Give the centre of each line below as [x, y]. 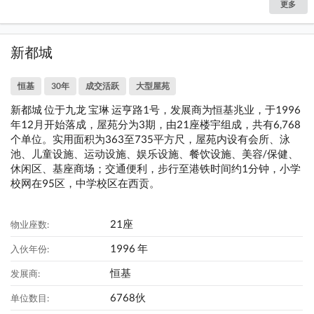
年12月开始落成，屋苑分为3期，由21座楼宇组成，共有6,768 [156, 124]
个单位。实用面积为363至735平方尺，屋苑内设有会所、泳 [151, 138]
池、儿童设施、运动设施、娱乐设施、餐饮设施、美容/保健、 [155, 153]
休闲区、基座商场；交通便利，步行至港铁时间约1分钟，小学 [156, 168]
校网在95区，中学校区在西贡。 [86, 183]
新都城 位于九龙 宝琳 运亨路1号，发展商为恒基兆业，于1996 [156, 109]
